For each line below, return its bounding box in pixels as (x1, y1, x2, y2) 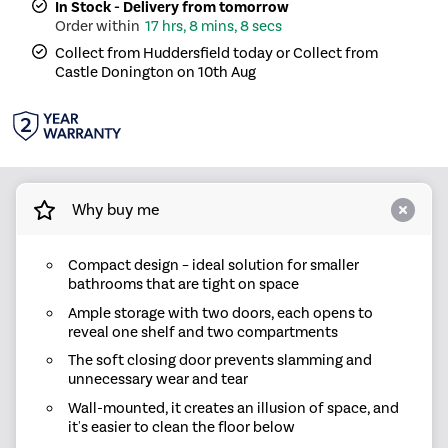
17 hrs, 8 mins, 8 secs (145, 17, 283, 36)
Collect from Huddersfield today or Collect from (55, 44, 379, 63)
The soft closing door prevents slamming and (67, 351, 372, 370)
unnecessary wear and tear (67, 370, 248, 389)
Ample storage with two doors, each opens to (67, 303, 373, 322)
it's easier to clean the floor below (67, 417, 295, 436)
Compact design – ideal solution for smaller (67, 256, 359, 275)
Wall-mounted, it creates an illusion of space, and (67, 398, 399, 417)
